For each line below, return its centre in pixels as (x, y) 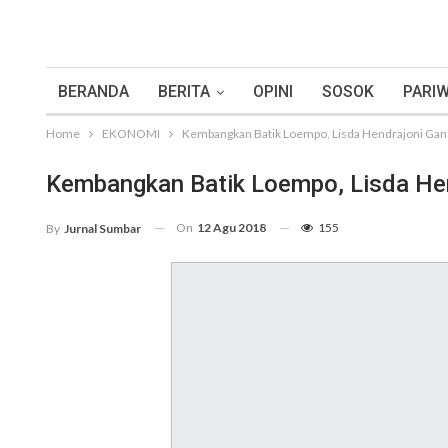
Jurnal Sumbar (102, 228)
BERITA (184, 91)
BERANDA (93, 91)
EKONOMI (131, 133)
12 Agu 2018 (231, 227)
